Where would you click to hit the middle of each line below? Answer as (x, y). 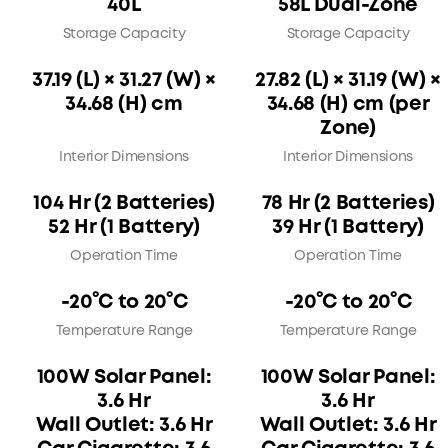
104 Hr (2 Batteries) (124, 204)
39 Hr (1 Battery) (348, 228)
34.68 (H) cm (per (348, 105)
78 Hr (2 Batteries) (348, 204)
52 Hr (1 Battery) (124, 228)
